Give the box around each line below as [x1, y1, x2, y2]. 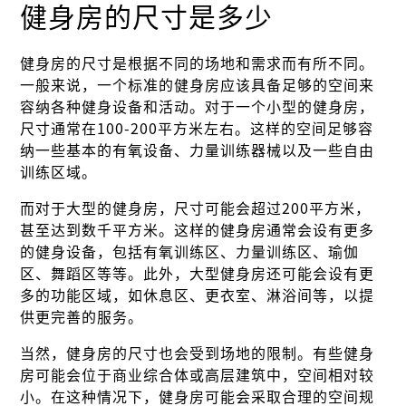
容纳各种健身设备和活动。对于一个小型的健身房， [20, 100, 375, 115]
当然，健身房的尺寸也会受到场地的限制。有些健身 [20, 346, 375, 362]
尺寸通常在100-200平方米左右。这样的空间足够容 [20, 121, 374, 137]
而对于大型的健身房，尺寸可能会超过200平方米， [20, 201, 372, 217]
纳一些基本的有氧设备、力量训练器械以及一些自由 [20, 143, 375, 159]
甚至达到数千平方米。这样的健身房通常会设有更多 [20, 223, 375, 238]
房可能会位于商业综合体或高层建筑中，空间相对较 [20, 368, 375, 383]
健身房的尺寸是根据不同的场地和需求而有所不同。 [20, 56, 375, 72]
